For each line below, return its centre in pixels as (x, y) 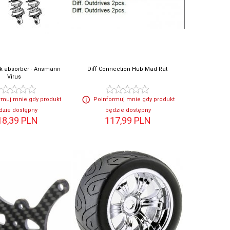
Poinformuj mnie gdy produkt (134, 100)
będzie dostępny (128, 110)
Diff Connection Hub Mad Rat (128, 69)
